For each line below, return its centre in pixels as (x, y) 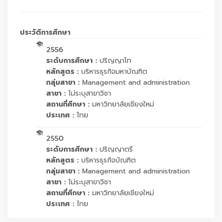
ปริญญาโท (115, 61)
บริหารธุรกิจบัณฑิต (109, 160)
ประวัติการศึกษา (45, 32)
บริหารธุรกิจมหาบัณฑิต (114, 72)
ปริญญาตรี (116, 149)
